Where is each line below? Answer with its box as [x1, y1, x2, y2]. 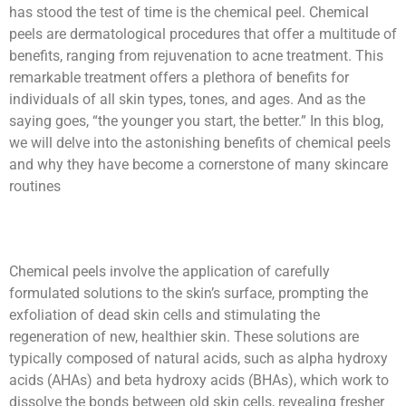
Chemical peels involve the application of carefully [9, 263, 330, 281]
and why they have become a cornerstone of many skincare [9, 156, 388, 174]
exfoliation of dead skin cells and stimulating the [9, 306, 320, 324]
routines [9, 178, 61, 196]
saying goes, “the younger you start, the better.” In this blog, [9, 112, 383, 130]
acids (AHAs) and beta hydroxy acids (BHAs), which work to [9, 372, 389, 390]
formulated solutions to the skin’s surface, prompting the [9, 285, 368, 303]
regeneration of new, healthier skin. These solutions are [9, 328, 359, 346]
